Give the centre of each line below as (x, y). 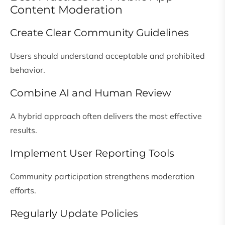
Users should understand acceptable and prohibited (107, 56)
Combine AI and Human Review (91, 93)
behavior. (28, 70)
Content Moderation (66, 10)
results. (24, 130)
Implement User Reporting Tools (92, 153)
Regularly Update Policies (74, 214)
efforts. (23, 191)
